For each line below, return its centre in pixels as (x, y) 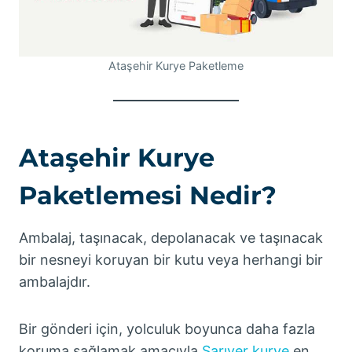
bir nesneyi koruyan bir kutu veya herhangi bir (171, 260)
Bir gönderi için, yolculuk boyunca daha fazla (167, 329)
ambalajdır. (55, 282)
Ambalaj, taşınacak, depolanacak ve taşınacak (171, 238)
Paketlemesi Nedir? (148, 195)
